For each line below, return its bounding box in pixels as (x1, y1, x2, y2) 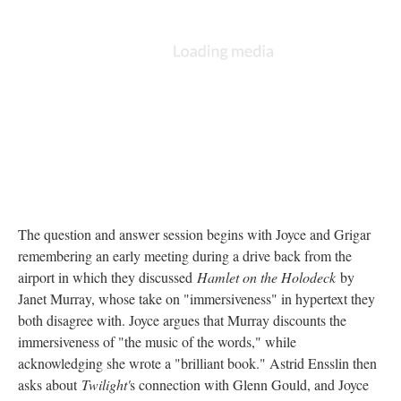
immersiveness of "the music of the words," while (18, 331, 296, 351)
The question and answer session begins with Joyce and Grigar (18, 224, 371, 243)
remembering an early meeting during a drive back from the (18, 245, 352, 265)
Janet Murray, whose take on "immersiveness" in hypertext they (18, 288, 375, 308)
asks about (18, 374, 81, 394)
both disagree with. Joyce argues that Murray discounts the (18, 310, 346, 329)
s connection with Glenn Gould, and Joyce (130, 374, 369, 394)
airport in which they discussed (18, 267, 197, 286)
